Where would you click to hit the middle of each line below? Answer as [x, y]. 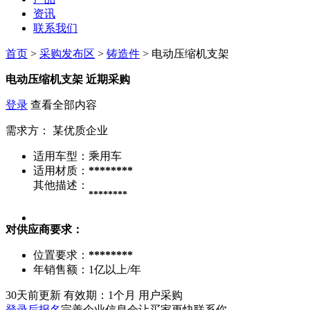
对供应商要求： [44, 229]
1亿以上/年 [115, 269]
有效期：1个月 [100, 295]
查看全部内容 [62, 104]
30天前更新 [33, 295]
